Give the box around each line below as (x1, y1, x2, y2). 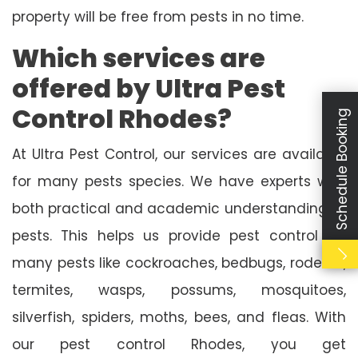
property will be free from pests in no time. (12, 6, 304, 26)
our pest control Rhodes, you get (12, 334, 346, 354)
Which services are (12, 39, 265, 76)
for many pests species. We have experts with (12, 171, 346, 191)
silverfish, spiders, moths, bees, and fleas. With (12, 307, 346, 327)
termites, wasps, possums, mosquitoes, (12, 280, 346, 300)
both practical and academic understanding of (12, 198, 346, 218)
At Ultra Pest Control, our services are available (12, 144, 346, 164)
